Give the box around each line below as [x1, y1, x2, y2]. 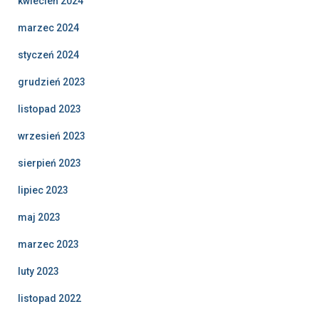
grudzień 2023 [18, 76, 85, 88]
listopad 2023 [18, 103, 81, 115]
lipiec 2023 [18, 184, 68, 196]
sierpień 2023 [18, 157, 81, 169]
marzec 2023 [18, 239, 79, 250]
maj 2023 [18, 211, 61, 223]
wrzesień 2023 [18, 130, 85, 142]
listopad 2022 [18, 293, 81, 304]
